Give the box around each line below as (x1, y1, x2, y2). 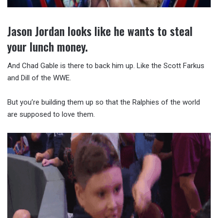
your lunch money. (7, 38, 88, 55)
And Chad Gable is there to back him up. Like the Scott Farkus (7, 61, 204, 71)
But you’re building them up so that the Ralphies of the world (7, 98, 200, 107)
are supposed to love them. (7, 110, 95, 119)
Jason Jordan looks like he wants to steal (7, 22, 193, 39)
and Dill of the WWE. (7, 73, 71, 83)
